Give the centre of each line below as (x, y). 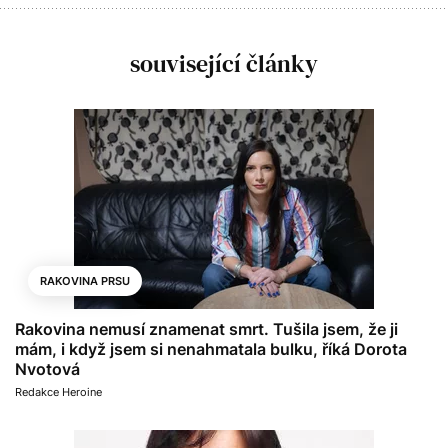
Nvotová (47, 368)
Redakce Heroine (58, 391)
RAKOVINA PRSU (85, 280)
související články (224, 63)
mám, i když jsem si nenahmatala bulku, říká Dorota (211, 348)
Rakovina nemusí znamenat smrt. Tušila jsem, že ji (206, 328)
